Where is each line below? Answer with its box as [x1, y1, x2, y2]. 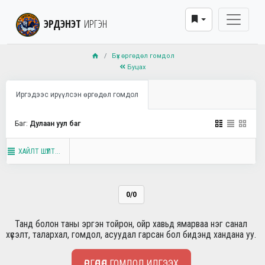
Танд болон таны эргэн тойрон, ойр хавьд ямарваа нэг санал [15, 218, 247, 230]
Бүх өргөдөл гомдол [112, 52, 175, 60]
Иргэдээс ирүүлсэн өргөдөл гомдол [16, 91, 138, 99]
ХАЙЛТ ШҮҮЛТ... [16, 147, 60, 156]
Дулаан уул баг [30, 119, 80, 128]
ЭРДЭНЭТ [44, 16, 81, 31]
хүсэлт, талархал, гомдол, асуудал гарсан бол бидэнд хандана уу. [6, 229, 256, 240]
